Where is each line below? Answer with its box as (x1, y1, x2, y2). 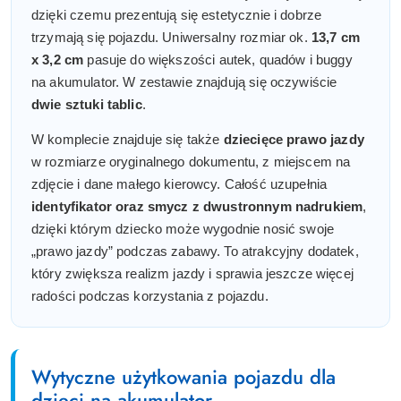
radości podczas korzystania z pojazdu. (31, 288, 269, 304)
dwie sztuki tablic (31, 97, 142, 113)
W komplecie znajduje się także (31, 132, 224, 148)
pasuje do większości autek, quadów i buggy (83, 52, 353, 68)
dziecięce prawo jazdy (223, 132, 364, 148)
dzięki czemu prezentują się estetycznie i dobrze (31, 7, 322, 23)
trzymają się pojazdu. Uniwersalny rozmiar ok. (31, 30, 311, 46)
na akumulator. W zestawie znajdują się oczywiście (31, 74, 337, 90)
